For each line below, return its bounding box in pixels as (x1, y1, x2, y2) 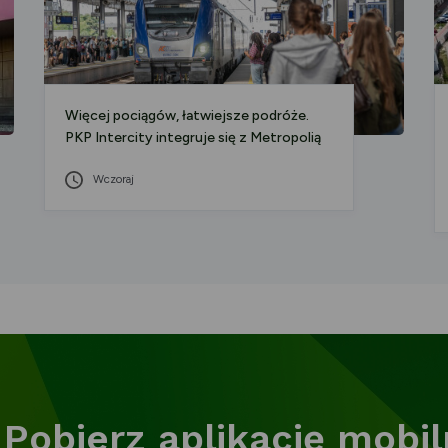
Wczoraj (93, 172, 135, 187)
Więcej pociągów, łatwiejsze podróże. (65, 107, 310, 125)
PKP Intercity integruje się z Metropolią (65, 129, 322, 147)
